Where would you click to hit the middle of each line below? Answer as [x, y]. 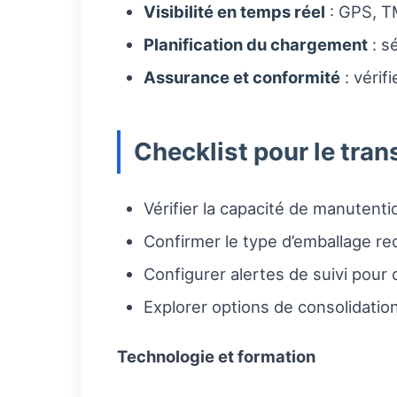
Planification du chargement [256, 45]
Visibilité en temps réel [234, 12]
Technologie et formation [216, 357]
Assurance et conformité [242, 78]
